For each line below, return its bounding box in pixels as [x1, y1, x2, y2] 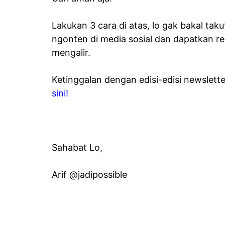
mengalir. [52, 47, 90, 58]
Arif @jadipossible [52, 169, 127, 180]
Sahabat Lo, [52, 142, 102, 153]
